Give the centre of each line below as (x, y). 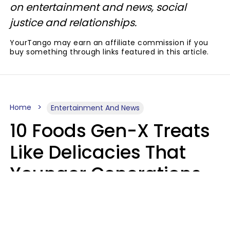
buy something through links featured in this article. (109, 52)
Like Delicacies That (98, 152)
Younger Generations (106, 174)
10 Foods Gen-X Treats (110, 130)
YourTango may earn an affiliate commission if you (109, 42)
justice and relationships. (74, 22)
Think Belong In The (97, 195)
